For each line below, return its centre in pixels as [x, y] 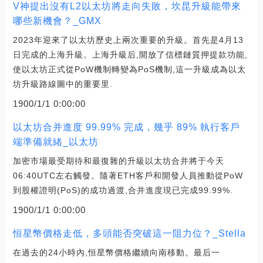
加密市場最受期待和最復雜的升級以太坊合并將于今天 [118, 161]
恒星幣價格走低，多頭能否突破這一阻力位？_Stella [129, 233]
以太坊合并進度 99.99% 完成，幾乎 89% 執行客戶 [126, 127]
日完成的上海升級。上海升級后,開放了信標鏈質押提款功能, [130, 54]
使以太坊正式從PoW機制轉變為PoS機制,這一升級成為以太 [129, 69]
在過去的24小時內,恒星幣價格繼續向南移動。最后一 [116, 252]
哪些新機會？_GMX [57, 21]
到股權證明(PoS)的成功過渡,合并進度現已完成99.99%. [123, 190]
